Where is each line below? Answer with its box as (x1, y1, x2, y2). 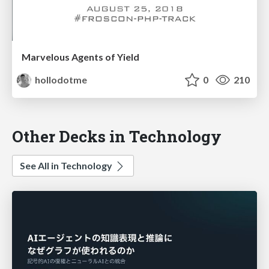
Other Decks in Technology (12, 125, 222, 147)
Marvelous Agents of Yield (22, 51, 139, 63)
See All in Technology (20, 160, 114, 172)
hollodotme (33, 74, 88, 86)
